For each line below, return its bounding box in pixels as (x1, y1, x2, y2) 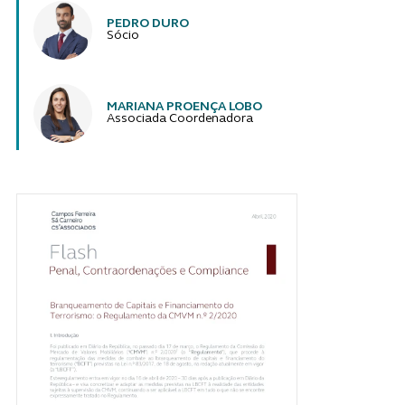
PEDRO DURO (106, 18, 189, 31)
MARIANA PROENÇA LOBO (106, 101, 262, 114)
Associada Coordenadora (106, 113, 253, 126)
